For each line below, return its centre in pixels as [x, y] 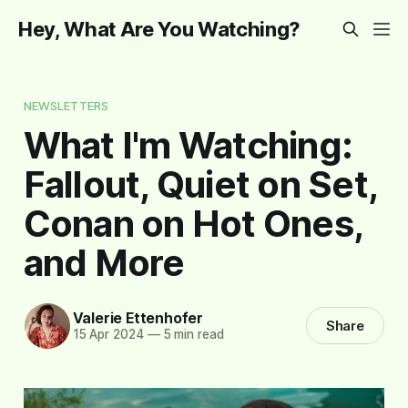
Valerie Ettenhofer [138, 318]
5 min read [192, 335]
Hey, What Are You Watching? [160, 29]
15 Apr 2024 [108, 335]
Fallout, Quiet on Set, [200, 184]
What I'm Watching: [188, 145]
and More [104, 262]
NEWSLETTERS [66, 105]
